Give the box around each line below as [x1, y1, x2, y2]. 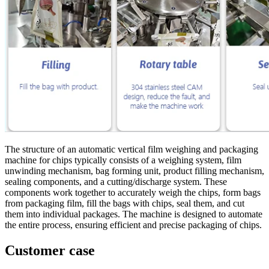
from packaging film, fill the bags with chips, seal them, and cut [5, 198, 244, 209]
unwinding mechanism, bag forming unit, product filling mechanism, [5, 166, 264, 177]
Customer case [5, 243, 95, 259]
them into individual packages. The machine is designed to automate [5, 209, 262, 220]
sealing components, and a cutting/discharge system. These [5, 177, 227, 187]
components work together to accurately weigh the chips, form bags [5, 187, 261, 198]
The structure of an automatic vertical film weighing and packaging [5, 144, 258, 155]
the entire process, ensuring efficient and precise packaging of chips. [5, 220, 262, 231]
